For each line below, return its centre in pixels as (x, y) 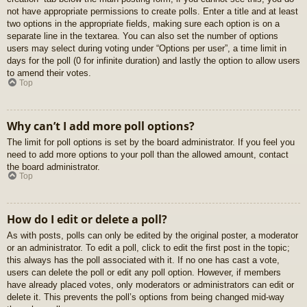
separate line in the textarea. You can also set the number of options (143, 36)
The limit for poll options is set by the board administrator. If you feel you (151, 142)
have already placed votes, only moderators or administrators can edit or (150, 285)
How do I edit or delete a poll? (87, 220)
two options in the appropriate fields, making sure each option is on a (143, 24)
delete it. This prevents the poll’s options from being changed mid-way (146, 297)
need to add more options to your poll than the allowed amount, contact (148, 154)
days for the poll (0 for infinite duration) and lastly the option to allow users (153, 61)
